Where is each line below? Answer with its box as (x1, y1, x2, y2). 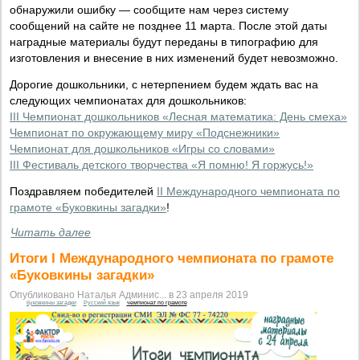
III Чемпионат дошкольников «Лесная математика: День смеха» (10, 109, 347, 123)
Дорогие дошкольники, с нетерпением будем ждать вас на (10, 77, 318, 91)
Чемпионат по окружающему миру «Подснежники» (10, 125, 280, 139)
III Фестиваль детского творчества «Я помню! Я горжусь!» (10, 157, 313, 171)
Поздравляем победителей (10, 184, 157, 198)
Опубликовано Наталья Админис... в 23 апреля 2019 (10, 290, 248, 301)
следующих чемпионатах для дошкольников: (10, 93, 247, 107)
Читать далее (10, 225, 92, 239)
